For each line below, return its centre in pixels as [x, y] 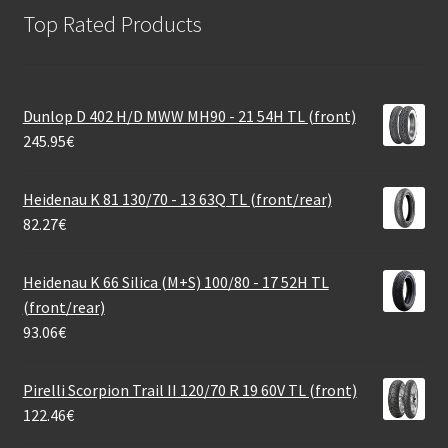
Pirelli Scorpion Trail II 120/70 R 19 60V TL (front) [189, 390]
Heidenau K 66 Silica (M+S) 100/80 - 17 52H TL [175, 282]
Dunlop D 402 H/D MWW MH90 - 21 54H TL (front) [189, 116]
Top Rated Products [112, 23]
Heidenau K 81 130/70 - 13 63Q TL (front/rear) [177, 199]
